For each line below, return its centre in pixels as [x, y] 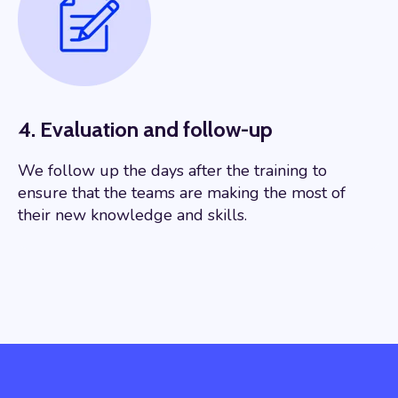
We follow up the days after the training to [172, 170]
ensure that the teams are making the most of [182, 192]
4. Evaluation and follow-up [145, 129]
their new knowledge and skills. [132, 215]
